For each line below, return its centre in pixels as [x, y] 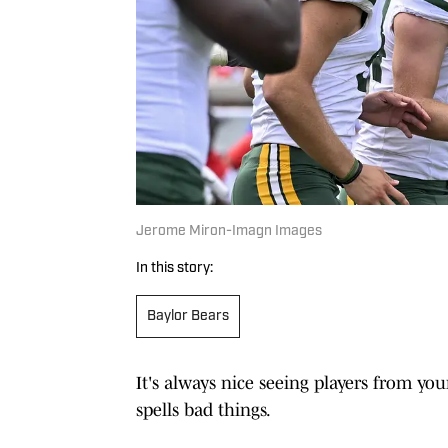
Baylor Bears [188, 316]
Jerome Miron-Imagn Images [229, 231]
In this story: [174, 268]
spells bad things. [203, 409]
